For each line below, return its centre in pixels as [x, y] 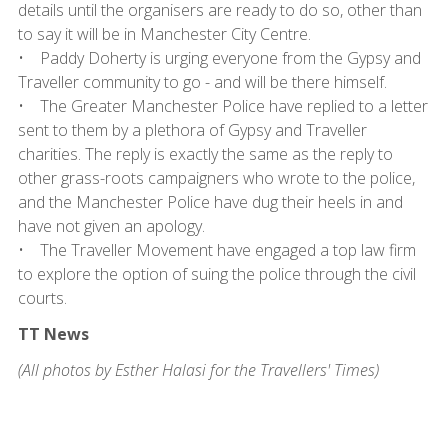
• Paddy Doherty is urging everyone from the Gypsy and [219, 57]
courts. [42, 297]
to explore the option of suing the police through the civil [216, 273]
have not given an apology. [111, 225]
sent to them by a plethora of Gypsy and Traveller [192, 129]
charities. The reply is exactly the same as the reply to [205, 153]
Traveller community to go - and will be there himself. [202, 81]
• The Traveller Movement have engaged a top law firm [216, 249]
